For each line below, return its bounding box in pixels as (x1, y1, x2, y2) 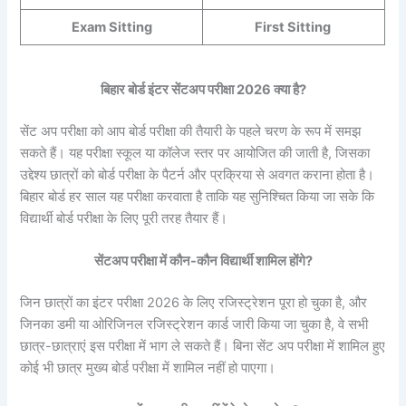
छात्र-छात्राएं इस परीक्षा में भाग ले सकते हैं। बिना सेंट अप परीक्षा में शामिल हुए (20, 337, 386, 354)
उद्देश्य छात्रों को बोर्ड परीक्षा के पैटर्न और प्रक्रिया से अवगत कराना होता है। (20, 166, 375, 183)
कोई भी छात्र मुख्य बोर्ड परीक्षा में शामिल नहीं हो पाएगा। (20, 359, 276, 376)
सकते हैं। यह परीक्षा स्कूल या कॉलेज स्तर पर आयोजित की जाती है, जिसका (20, 144, 371, 161)
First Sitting (254, 19, 333, 36)
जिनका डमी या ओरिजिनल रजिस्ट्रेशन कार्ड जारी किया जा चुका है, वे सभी (20, 315, 369, 333)
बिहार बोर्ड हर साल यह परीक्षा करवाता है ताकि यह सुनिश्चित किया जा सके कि (20, 188, 375, 205)
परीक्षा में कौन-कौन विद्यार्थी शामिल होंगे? (127, 252, 313, 269)
